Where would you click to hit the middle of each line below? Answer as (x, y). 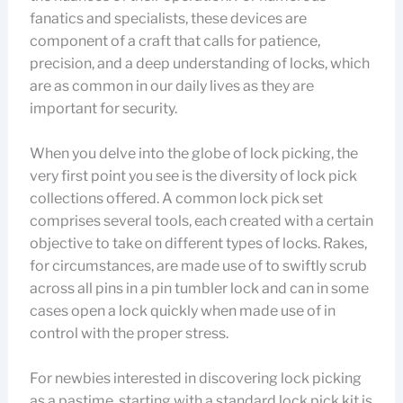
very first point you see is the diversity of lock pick (193, 176)
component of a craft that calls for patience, (175, 41)
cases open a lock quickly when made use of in (182, 311)
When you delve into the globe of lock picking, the (193, 153)
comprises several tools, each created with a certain (201, 221)
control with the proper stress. (129, 333)
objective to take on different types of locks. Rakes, (198, 243)
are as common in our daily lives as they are (171, 86)
